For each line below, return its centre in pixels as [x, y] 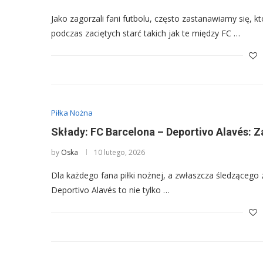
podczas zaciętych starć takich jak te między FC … [146, 33]
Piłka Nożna [72, 113]
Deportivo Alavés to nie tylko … [110, 190]
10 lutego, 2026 [119, 152]
